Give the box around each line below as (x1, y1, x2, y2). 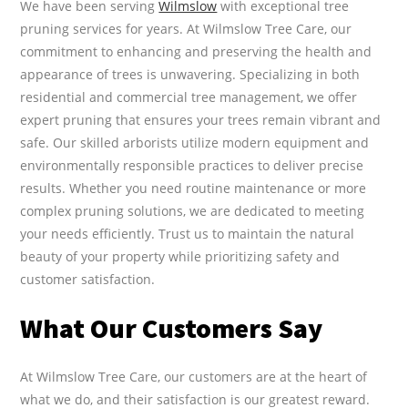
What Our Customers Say (20, 310, 323, 345)
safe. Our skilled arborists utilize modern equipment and (20, 133, 370, 151)
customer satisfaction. (20, 270, 156, 288)
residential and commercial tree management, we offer (20, 87, 358, 106)
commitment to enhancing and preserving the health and (20, 42, 372, 60)
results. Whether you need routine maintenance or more (20, 178, 367, 197)
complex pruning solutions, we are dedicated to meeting (20, 201, 365, 219)
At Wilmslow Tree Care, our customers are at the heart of (20, 367, 368, 385)
